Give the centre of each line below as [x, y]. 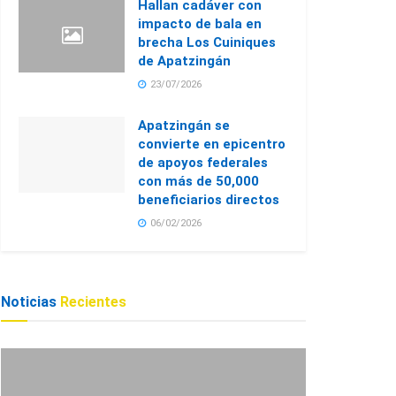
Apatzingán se [184, 126]
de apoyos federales [203, 163]
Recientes [93, 302]
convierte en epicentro [212, 144]
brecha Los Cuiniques [207, 42]
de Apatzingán [184, 61]
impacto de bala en [200, 24]
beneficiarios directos [209, 200]
